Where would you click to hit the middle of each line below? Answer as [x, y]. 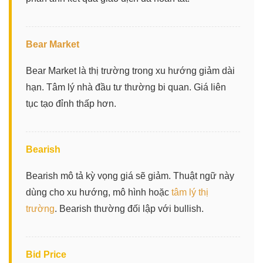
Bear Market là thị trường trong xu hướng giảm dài [130, 70]
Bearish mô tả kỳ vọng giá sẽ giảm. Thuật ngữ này [130, 176]
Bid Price [46, 254]
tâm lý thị [190, 192]
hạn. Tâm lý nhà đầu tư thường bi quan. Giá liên [126, 87]
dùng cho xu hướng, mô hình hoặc [99, 192]
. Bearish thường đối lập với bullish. [129, 208]
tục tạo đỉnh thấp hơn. [71, 103]
